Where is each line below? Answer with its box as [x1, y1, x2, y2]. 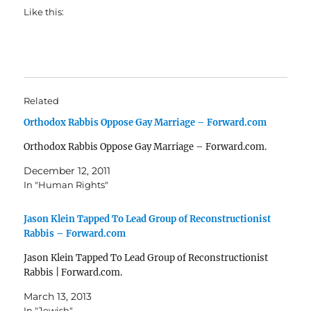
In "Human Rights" [24, 179, 109, 191]
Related [24, 95, 60, 107]
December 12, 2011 [24, 165, 111, 178]
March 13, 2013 [24, 290, 92, 303]
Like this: [24, 6, 65, 18]
